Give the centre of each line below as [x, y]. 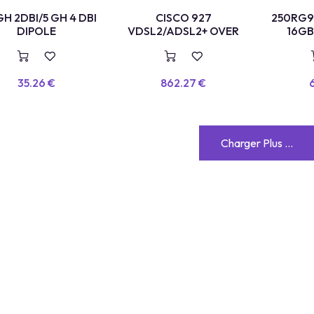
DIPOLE [37, 31]
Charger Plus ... [257, 143]
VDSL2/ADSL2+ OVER [184, 31]
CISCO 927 [183, 18]
